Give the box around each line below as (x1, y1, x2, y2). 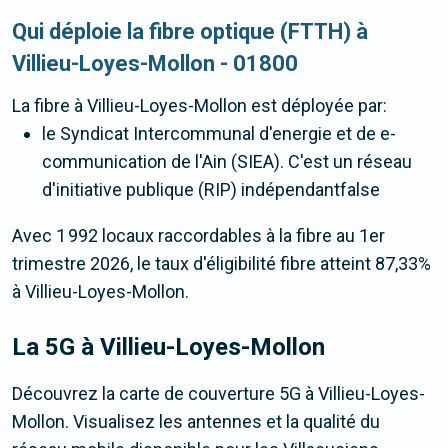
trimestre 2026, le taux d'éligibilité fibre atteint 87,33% (12, 253, 431, 275)
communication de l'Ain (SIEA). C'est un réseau (42, 151, 412, 173)
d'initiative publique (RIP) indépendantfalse (42, 179, 380, 201)
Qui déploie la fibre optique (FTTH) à (12, 19, 368, 45)
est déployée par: (247, 95, 387, 117)
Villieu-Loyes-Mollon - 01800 (12, 51, 298, 77)
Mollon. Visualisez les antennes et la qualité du (12, 411, 380, 433)
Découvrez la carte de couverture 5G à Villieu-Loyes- (12, 383, 425, 405)
